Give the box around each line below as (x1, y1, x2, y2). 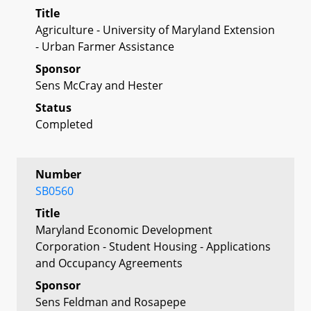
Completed (35, 116, 93, 132)
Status (35, 99, 72, 115)
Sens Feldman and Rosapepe (35, 294, 186, 310)
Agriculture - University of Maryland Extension (35, 22, 275, 37)
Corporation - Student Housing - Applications (35, 238, 271, 254)
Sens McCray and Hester (35, 77, 163, 93)
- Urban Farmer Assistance (35, 38, 174, 54)
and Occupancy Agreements (35, 255, 183, 271)
